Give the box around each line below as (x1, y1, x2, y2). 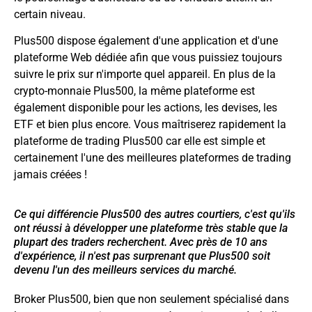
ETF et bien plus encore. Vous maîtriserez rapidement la (14, 118, 286, 132)
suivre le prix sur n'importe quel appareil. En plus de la (14, 68, 276, 81)
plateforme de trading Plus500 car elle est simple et (14, 134, 265, 148)
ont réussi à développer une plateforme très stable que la (14, 221, 288, 235)
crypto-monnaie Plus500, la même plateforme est (14, 84, 255, 98)
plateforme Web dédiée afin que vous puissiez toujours (14, 51, 282, 65)
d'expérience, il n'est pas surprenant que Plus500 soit (14, 249, 270, 263)
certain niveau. (14, 7, 86, 21)
